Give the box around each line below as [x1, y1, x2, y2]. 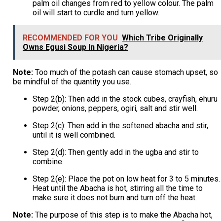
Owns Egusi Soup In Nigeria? [22, 42, 128, 52]
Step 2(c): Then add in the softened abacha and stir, [32, 120, 208, 130]
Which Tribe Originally [121, 33, 203, 42]
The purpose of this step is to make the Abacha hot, [33, 210, 213, 220]
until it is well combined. [32, 130, 115, 140]
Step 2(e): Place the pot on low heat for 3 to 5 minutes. [32, 174, 220, 184]
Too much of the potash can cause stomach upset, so [33, 67, 218, 77]
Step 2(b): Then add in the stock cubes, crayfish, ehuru [32, 94, 218, 104]
